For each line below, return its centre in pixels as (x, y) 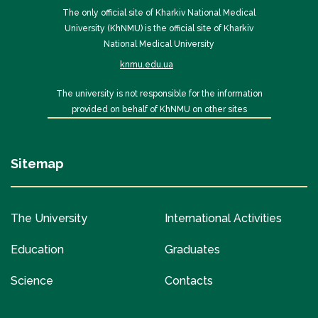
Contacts (189, 280)
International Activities (223, 218)
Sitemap (37, 163)
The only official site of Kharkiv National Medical (159, 12)
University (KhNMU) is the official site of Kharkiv (159, 28)
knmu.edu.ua (147, 64)
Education (37, 249)
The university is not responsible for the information (159, 93)
